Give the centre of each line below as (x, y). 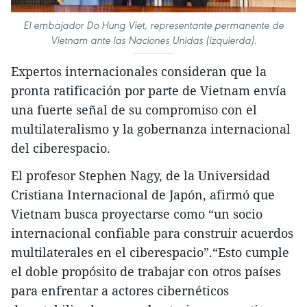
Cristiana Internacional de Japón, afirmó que (143, 194)
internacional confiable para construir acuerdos (152, 233)
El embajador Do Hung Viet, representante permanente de (153, 25)
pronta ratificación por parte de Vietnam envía (149, 90)
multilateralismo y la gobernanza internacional (151, 128)
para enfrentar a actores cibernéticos (120, 290)
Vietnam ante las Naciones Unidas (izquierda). (153, 40)
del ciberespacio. (61, 148)
